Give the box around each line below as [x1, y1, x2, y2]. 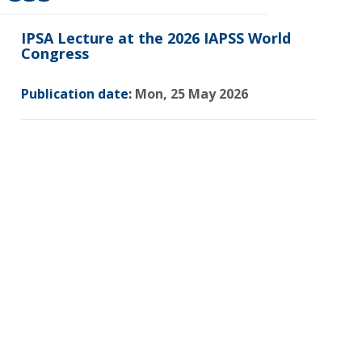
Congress [21, 44, 89, 63]
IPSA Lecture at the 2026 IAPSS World [21, 28, 291, 48]
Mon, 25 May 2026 [132, 85, 248, 103]
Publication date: [21, 85, 132, 103]
